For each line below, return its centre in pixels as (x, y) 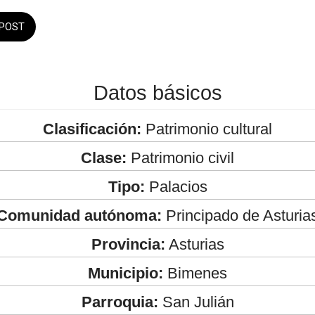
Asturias (194, 244)
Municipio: (126, 273)
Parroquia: (120, 302)
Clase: (104, 157)
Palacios (176, 186)
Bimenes (195, 273)
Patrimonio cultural (207, 129)
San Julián (196, 302)
